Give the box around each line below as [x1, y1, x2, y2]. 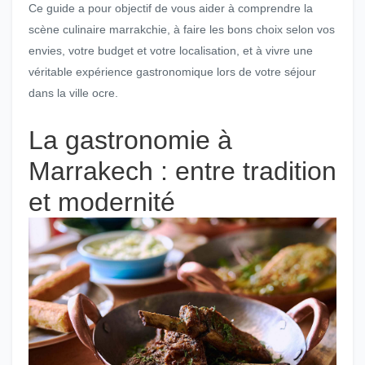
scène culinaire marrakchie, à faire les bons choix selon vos [29, 23, 335, 36]
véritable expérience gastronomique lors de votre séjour [29, 65, 316, 78]
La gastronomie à [29, 125, 232, 155]
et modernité [29, 187, 175, 217]
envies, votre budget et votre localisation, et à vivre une [29, 44, 313, 57]
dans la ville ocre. [29, 86, 118, 99]
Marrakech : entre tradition [29, 156, 336, 186]
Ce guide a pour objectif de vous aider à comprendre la [29, 2, 313, 15]
